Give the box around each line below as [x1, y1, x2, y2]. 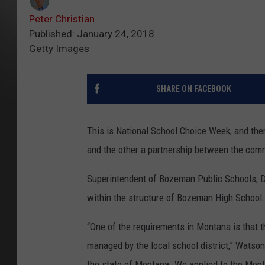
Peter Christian [29, 13, 95, 25]
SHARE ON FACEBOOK [156, 84, 231, 94]
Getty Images [29, 43, 89, 55]
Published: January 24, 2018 [29, 28, 154, 40]
